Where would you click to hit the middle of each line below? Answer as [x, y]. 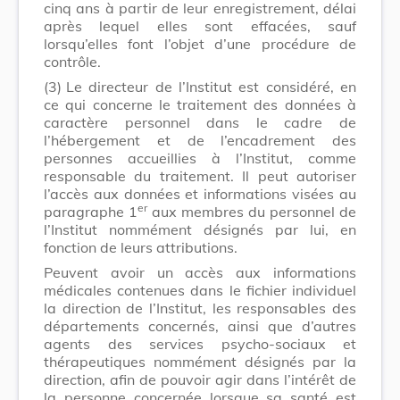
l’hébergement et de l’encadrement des [200, 140]
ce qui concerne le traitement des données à [200, 104]
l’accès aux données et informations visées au [200, 193]
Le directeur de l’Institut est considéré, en [211, 86]
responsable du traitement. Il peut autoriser [200, 175]
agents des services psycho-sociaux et [200, 343]
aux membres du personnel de [252, 211]
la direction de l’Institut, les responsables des [200, 308]
